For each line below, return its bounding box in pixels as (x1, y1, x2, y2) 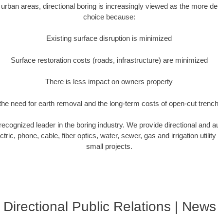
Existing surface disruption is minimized (46, 34, 172, 43)
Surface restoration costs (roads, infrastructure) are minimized (10, 55, 208, 64)
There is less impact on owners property (45, 77, 173, 86)
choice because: (83, 12, 135, 21)
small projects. (86, 142, 132, 151)
